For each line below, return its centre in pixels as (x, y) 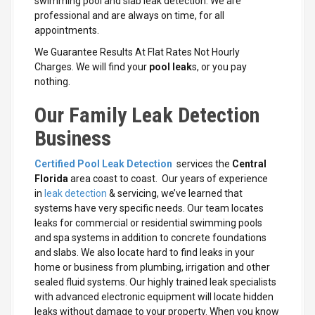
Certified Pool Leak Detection (103, 164)
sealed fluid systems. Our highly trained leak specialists (155, 282)
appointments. (67, 31)
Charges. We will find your (91, 67)
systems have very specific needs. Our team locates (149, 208)
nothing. (52, 82)
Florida (51, 179)
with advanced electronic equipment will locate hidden (154, 297)
